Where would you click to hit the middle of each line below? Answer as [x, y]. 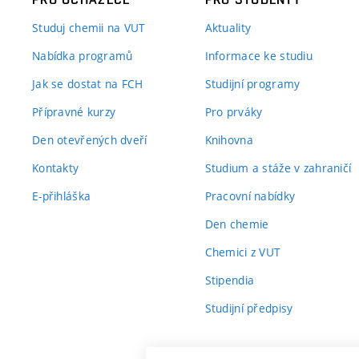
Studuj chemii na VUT [89, 28]
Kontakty [56, 168]
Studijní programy [252, 84]
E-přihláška [62, 196]
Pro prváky [234, 112]
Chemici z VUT [243, 252]
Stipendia [230, 280]
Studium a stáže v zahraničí [278, 168]
